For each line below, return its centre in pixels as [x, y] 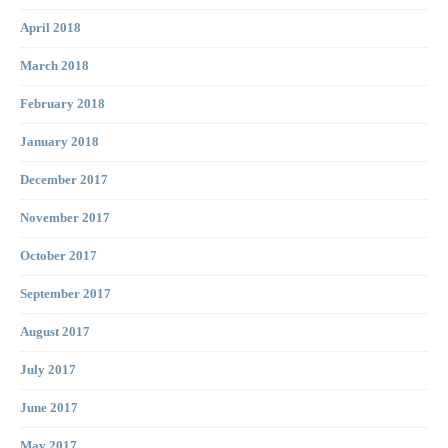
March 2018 [54, 66]
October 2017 [58, 256]
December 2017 [64, 180]
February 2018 [62, 104]
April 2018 [50, 28]
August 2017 [55, 332]
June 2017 [49, 408]
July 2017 [48, 370]
